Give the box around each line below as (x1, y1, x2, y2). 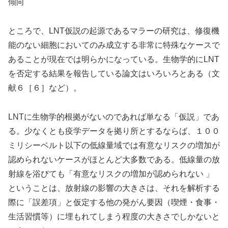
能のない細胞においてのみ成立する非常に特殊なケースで (8, 41, 220, 50)
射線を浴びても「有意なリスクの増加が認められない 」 (8, 169, 214, 178)
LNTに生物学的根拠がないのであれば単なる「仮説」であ (8, 112, 219, 121)
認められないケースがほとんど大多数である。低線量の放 (8, 155, 220, 164)
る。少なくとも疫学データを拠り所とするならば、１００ (8, 127, 220, 135)
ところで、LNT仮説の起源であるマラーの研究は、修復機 (8, 26, 219, 36)
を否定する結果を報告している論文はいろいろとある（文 (8, 69, 220, 78)
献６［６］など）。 (8, 83, 81, 93)
